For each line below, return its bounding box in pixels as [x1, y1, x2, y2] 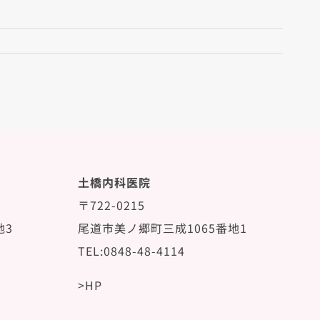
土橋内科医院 [77, 174, 151, 191]
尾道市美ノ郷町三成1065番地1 [77, 219, 247, 237]
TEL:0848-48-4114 [77, 242, 185, 260]
